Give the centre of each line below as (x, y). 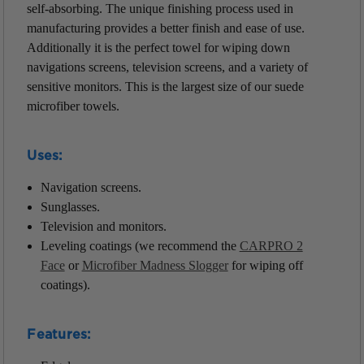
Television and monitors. (103, 226)
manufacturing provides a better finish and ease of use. (166, 28)
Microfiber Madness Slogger (155, 265)
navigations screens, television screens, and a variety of (168, 67)
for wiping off (265, 265)
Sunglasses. (70, 206)
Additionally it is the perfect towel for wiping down (159, 47)
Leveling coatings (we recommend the (140, 245)
